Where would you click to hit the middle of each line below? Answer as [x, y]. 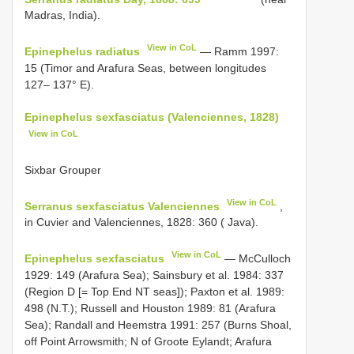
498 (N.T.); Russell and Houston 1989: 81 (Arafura [150, 308]
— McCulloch [256, 258]
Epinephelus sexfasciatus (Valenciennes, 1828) [152, 117]
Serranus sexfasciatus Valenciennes [122, 206]
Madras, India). [62, 15]
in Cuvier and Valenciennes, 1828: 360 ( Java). [141, 222]
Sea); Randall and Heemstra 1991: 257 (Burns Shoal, [158, 325]
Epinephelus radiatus [82, 52]
